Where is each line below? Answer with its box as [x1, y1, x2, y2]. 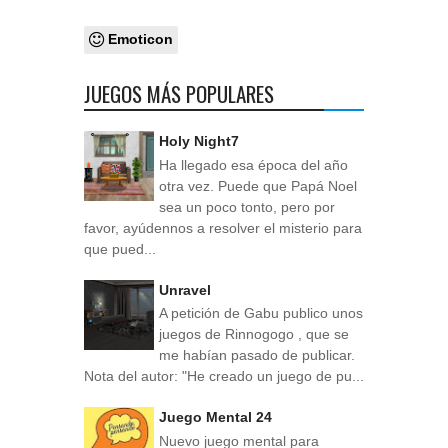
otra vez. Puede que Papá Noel [159, 178, 357, 194]
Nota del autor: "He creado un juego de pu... [84, 368, 364, 385]
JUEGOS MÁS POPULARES [84, 78, 274, 110]
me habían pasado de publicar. [159, 347, 359, 364]
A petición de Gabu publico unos [159, 305, 363, 322]
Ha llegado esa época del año [159, 157, 348, 173]
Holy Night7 [159, 133, 239, 150]
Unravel [159, 281, 211, 298]
